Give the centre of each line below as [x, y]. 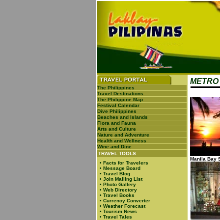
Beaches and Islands [123, 117]
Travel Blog [117, 174]
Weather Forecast [124, 206]
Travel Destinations [120, 94]
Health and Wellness [122, 141]
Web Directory [120, 190]
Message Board [122, 168]
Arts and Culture [117, 129]
